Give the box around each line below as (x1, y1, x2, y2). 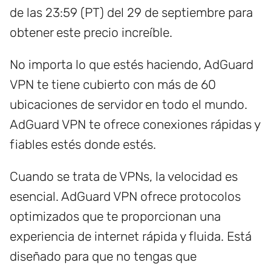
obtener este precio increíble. (10, 25, 172, 41)
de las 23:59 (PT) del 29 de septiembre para (10, 5, 253, 21)
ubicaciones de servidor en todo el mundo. (10, 97, 247, 113)
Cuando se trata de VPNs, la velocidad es (10, 169, 238, 184)
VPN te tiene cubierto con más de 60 (10, 77, 216, 93)
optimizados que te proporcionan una (10, 209, 221, 224)
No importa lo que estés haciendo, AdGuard (10, 57, 253, 73)
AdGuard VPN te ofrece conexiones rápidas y (10, 117, 260, 132)
